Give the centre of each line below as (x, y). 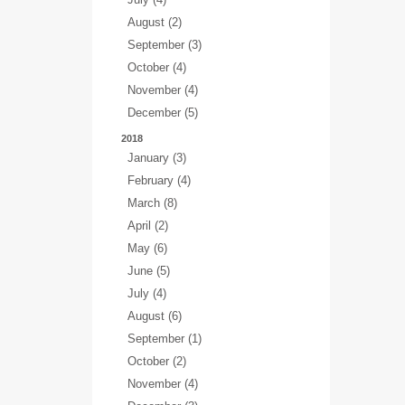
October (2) (157, 361)
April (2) (148, 226)
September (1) (165, 339)
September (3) (165, 45)
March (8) (152, 203)
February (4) (159, 180)
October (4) (157, 67)
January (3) (157, 158)
